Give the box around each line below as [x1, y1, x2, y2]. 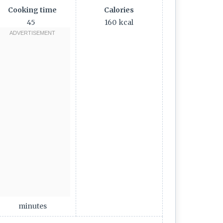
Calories [104, 5, 134, 14]
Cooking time [8, 5, 57, 14]
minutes [18, 201, 47, 211]
